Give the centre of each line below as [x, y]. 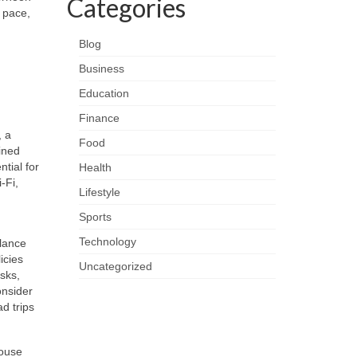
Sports [95, 217]
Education [104, 93]
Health [95, 167]
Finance [99, 118]
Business [101, 69]
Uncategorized [115, 266]
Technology [107, 241]
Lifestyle [99, 192]
